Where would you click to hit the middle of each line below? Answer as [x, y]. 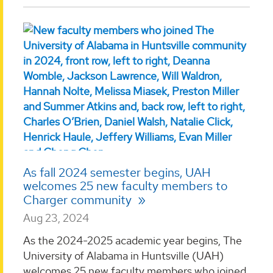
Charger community [79, 200]
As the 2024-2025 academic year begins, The [133, 241]
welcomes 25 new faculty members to [126, 186]
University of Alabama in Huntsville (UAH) [123, 256]
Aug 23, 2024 [56, 218]
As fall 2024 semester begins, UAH [117, 172]
